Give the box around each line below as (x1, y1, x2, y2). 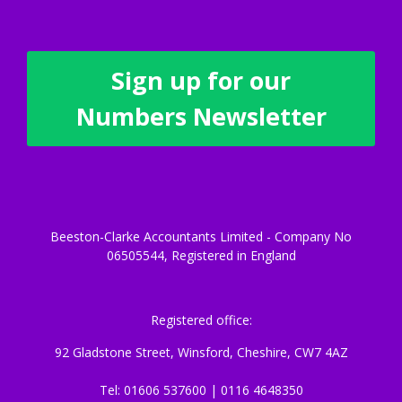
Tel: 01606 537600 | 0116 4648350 (99, 381, 303, 398)
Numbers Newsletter (75, 100, 327, 133)
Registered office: (150, 311, 252, 328)
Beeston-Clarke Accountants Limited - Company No (50, 228, 352, 245)
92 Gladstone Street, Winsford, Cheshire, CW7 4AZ (54, 344, 348, 361)
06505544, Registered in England (106, 247, 296, 264)
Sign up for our (111, 64, 291, 97)
